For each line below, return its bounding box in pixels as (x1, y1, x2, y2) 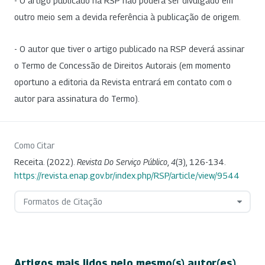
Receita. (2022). (14, 156, 77, 167)
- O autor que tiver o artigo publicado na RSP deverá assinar (14, 43, 244, 54)
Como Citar (14, 140, 54, 150)
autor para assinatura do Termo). (14, 93, 140, 104)
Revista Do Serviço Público (77, 156, 167, 167)
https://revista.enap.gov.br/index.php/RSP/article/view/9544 (14, 170, 240, 180)
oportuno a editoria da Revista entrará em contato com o (14, 76, 232, 87)
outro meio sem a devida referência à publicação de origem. (14, 12, 241, 22)
